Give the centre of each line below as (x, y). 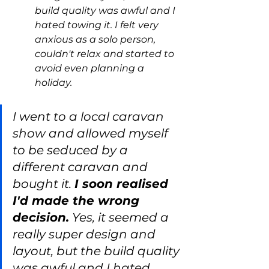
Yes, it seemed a (120, 217)
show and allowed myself (92, 133)
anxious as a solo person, (96, 39)
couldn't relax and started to (106, 54)
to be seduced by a (72, 150)
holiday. (53, 83)
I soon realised (123, 184)
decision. (41, 217)
